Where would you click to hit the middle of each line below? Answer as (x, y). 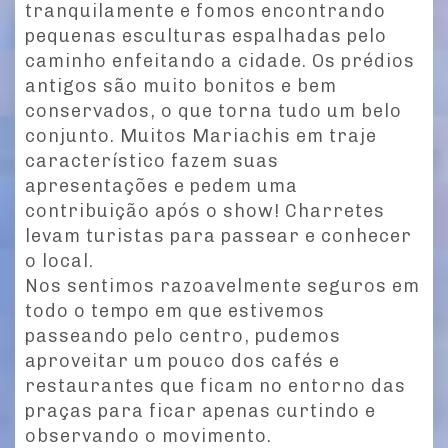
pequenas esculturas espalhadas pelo (206, 36)
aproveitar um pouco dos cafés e (182, 361)
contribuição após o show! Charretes (205, 211)
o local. (59, 261)
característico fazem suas (152, 161)
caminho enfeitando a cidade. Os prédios (220, 61)
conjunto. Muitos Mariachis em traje (201, 136)
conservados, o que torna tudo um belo (213, 111)
